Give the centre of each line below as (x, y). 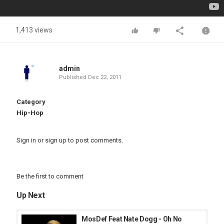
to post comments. (95, 140)
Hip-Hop (30, 113)
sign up (56, 140)
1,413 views (34, 30)
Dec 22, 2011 (104, 77)
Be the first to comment (50, 176)
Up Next (31, 195)
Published (73, 77)
